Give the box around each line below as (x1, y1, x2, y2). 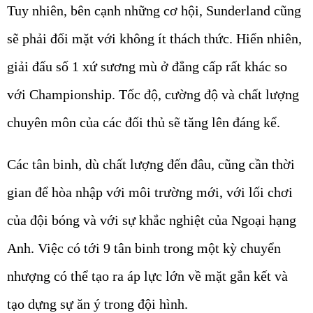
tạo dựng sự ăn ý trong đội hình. (7, 296, 188, 312)
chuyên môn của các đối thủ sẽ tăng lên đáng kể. (7, 115, 280, 130)
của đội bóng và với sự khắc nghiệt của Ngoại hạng (7, 212, 296, 228)
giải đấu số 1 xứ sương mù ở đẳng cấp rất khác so (7, 59, 287, 74)
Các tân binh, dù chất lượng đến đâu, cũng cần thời (7, 156, 295, 172)
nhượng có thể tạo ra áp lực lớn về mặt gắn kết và (7, 268, 288, 284)
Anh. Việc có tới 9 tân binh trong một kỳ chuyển (7, 240, 281, 256)
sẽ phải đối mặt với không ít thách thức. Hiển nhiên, (7, 31, 302, 46)
